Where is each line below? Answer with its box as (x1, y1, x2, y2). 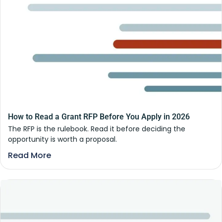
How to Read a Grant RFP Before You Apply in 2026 (8, 112, 190, 122)
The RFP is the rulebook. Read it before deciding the (8, 124, 185, 134)
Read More (8, 150, 51, 162)
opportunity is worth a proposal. (8, 134, 117, 145)
